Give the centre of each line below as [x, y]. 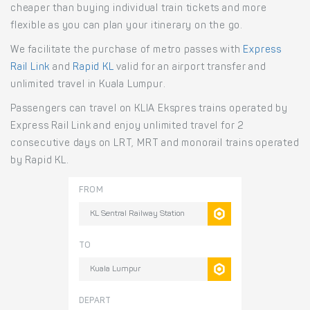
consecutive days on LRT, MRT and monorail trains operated [155, 144]
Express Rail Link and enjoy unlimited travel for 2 [127, 127]
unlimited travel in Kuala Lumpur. [88, 85]
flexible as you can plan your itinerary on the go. [127, 27]
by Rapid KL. [40, 162]
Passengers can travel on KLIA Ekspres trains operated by [149, 110]
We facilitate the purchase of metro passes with [127, 51]
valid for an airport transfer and [190, 68]
